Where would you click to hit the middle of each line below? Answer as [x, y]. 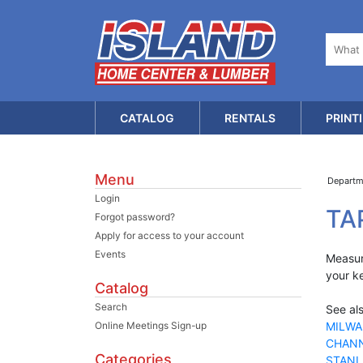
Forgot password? [135, 217]
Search [111, 307]
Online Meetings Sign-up [151, 325]
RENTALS [250, 118]
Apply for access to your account [169, 235]
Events [110, 254]
